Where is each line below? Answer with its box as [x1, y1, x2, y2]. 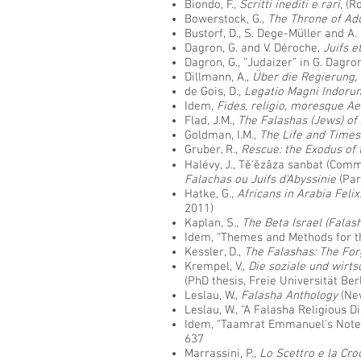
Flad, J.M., [185, 114, 238, 128]
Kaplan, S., [185, 216, 242, 230]
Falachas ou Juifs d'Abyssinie [185, 172, 336, 187]
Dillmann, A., [185, 70, 252, 85]
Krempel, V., [185, 259, 248, 274]
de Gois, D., [185, 85, 244, 99]
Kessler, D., [185, 245, 244, 259]
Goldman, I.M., [185, 128, 259, 143]
